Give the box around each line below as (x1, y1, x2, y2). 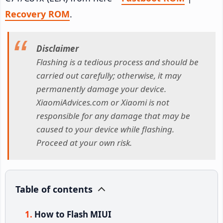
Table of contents (15, 183, 93, 195)
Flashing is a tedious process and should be (36, 56, 199, 68)
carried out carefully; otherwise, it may (36, 70, 181, 82)
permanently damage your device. (36, 83, 166, 95)
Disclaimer (36, 43, 79, 55)
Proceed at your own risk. (36, 137, 132, 149)
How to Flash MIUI (34, 208, 111, 220)
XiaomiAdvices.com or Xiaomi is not (36, 97, 169, 109)
